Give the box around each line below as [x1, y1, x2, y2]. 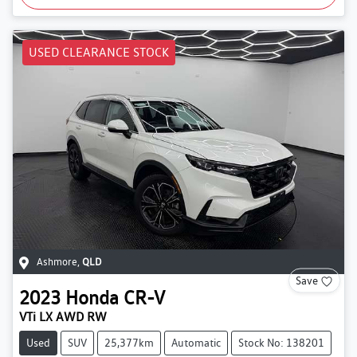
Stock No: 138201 [238, 336, 324, 350]
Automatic [171, 336, 221, 350]
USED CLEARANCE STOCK [29, 45, 169, 61]
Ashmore [37, 256, 77, 269]
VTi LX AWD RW [19, 309, 107, 325]
